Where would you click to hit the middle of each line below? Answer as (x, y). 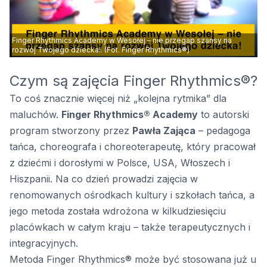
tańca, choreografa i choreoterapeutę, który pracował (133, 147)
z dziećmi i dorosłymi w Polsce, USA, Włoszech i (120, 163)
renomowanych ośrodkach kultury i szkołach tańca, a (132, 195)
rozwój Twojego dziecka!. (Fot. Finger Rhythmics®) (101, 50)
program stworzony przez (71, 131)
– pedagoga (223, 131)
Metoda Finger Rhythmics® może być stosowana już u (133, 260)
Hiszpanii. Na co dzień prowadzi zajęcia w (104, 179)
